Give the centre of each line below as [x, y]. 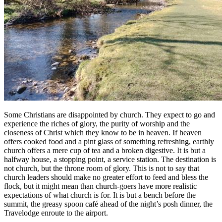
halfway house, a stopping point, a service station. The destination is [110, 159]
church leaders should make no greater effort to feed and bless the [106, 177]
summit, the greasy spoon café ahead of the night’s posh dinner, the [108, 204]
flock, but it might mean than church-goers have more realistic [100, 186]
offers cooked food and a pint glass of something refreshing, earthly [109, 141]
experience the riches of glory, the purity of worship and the [97, 123]
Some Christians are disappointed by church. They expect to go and [110, 114]
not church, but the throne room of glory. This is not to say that [102, 168]
